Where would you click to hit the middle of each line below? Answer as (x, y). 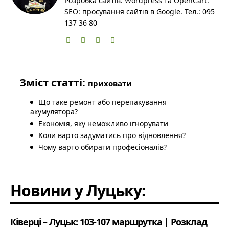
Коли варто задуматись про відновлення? (112, 135)
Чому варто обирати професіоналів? (102, 147)
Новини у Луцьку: (78, 190)
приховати (110, 83)
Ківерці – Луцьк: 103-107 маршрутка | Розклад (109, 222)
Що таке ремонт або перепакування (102, 102)
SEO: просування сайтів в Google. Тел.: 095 (140, 11)
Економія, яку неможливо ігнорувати (103, 123)
